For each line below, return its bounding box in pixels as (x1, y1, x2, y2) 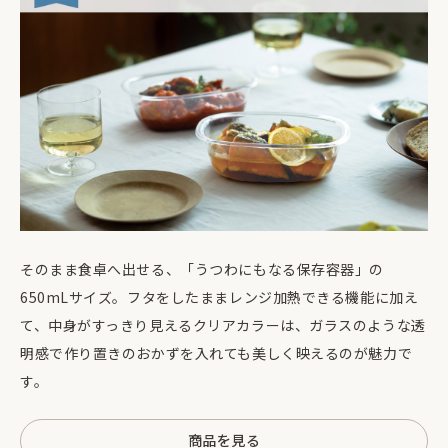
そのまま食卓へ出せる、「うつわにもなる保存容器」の (20, 258, 384, 279)
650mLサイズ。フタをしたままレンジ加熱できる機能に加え (20, 286, 419, 307)
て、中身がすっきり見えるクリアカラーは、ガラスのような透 (20, 314, 426, 335)
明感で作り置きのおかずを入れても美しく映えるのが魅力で (20, 342, 413, 363)
